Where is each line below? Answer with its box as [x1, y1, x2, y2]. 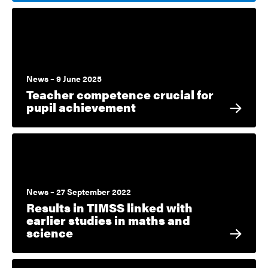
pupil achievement [26, 98, 136, 116]
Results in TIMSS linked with [26, 199, 193, 217]
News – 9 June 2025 [26, 72, 102, 85]
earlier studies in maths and [26, 211, 190, 229]
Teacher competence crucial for [26, 86, 214, 103]
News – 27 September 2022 [26, 185, 131, 198]
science [26, 224, 73, 242]
